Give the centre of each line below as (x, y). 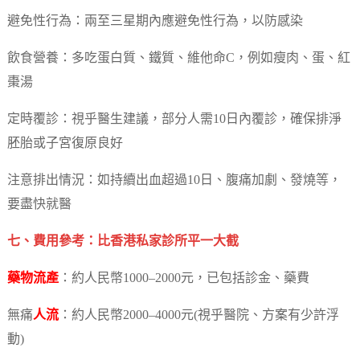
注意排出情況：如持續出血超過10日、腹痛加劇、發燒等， (174, 181)
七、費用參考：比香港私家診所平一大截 (123, 242)
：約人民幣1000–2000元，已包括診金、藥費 (184, 279)
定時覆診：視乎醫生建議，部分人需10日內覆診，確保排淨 (174, 120)
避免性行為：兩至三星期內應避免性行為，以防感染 (155, 22)
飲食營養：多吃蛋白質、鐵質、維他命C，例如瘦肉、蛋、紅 (178, 59)
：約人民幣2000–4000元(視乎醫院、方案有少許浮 (198, 316)
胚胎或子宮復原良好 (65, 144)
